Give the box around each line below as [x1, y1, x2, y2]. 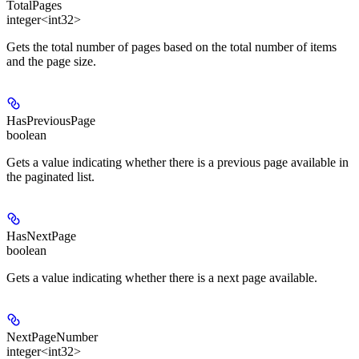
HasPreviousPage [6, 113, 95, 127]
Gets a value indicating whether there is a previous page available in [6, 155, 349, 169]
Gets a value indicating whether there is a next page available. [6, 270, 317, 284]
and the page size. [6, 54, 96, 68]
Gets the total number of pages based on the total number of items [6, 39, 337, 54]
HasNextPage [6, 228, 76, 243]
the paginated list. [6, 169, 95, 184]
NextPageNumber [6, 329, 98, 344]
